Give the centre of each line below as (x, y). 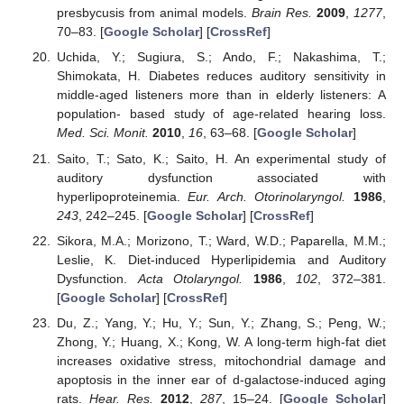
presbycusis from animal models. (154, 13)
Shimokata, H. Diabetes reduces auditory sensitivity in (221, 76)
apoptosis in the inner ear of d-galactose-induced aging (221, 379)
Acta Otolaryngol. (190, 278)
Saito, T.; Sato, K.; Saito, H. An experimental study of (221, 158)
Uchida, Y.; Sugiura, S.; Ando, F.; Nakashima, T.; (221, 57)
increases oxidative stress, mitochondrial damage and (221, 360)
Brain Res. (281, 13)
